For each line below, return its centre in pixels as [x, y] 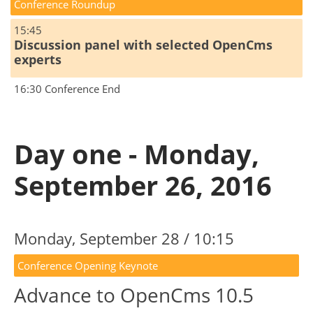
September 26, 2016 [143, 185]
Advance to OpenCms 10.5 [134, 295]
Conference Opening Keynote [88, 266]
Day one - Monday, [137, 154]
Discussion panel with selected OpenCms [143, 45]
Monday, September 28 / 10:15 [124, 239]
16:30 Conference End [67, 89]
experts [38, 60]
